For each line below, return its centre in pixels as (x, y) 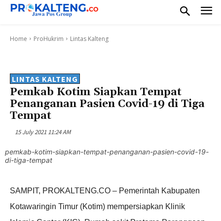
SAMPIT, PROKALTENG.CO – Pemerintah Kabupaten (105, 191)
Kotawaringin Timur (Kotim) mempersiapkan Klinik (97, 207)
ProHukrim (49, 38)
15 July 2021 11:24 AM (43, 132)
